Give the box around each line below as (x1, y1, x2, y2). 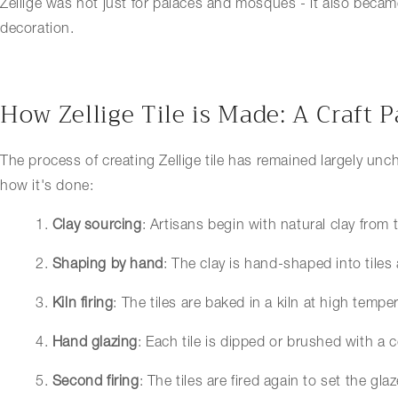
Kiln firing (52, 297, 114, 312)
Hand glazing (52, 336, 139, 351)
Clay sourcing (52, 219, 142, 234)
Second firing (52, 375, 139, 390)
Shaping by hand (52, 258, 163, 273)
